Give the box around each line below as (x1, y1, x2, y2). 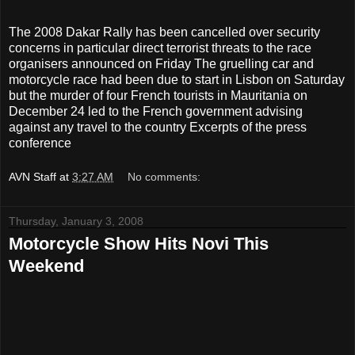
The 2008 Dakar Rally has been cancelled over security (9, 25, 320, 39)
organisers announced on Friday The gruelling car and (9, 56, 314, 71)
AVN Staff (9, 170, 56, 184)
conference (9, 136, 71, 150)
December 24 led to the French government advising (9, 104, 303, 118)
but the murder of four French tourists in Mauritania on (9, 88, 307, 102)
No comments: (128, 170, 201, 184)
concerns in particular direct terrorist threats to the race (9, 40, 311, 55)
